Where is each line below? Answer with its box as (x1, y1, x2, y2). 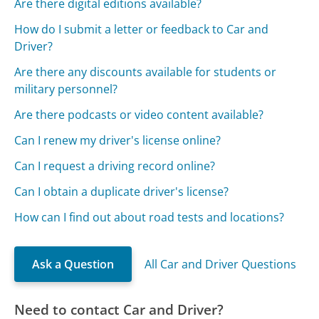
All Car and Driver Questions (145, 256, 297, 273)
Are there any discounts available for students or (14, 64, 277, 80)
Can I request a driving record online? (14, 158, 216, 174)
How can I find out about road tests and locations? (14, 209, 285, 226)
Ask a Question (32, 256, 115, 273)
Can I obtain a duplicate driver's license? (14, 184, 229, 200)
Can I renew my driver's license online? (14, 132, 221, 149)
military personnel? (14, 81, 118, 98)
